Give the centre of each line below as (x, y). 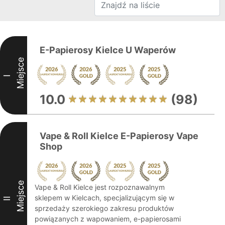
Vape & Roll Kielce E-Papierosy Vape (119, 136)
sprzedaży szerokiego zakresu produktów (104, 208)
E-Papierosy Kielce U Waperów (108, 50)
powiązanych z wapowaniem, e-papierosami (108, 219)
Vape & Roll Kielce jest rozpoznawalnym (100, 187)
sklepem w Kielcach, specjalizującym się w (104, 198)
